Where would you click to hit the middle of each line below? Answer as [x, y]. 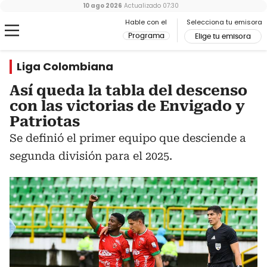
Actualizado [141, 6]
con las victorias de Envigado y [127, 106]
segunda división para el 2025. [91, 156]
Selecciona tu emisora [224, 22]
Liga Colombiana [65, 66]
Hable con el [146, 22]
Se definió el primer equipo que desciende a [128, 138]
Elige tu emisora [223, 36]
